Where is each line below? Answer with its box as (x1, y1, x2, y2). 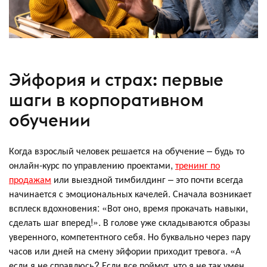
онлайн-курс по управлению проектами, (9, 158, 175, 172)
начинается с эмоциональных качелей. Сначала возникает (9, 187, 252, 201)
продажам (9, 172, 51, 187)
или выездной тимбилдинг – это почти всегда (51, 172, 243, 187)
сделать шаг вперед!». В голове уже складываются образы (9, 215, 250, 229)
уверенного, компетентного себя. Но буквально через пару (9, 229, 250, 244)
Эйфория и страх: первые (9, 68, 223, 91)
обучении (9, 108, 91, 131)
